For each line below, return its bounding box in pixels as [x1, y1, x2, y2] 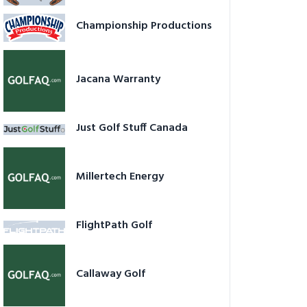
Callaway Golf [76, 265, 145, 283]
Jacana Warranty [76, 70, 160, 88]
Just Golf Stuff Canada [76, 119, 188, 137]
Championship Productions [76, 17, 212, 36]
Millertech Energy [76, 167, 164, 186]
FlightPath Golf [76, 216, 152, 234]
